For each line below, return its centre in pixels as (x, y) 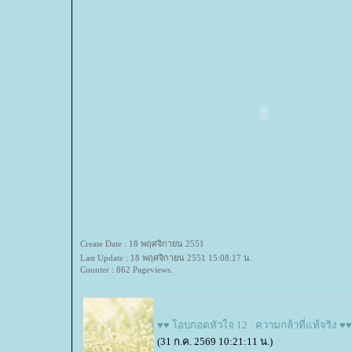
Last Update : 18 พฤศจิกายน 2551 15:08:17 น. (166, 258)
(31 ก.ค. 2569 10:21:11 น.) (215, 341)
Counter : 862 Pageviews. (126, 269)
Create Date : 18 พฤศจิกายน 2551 (142, 244)
